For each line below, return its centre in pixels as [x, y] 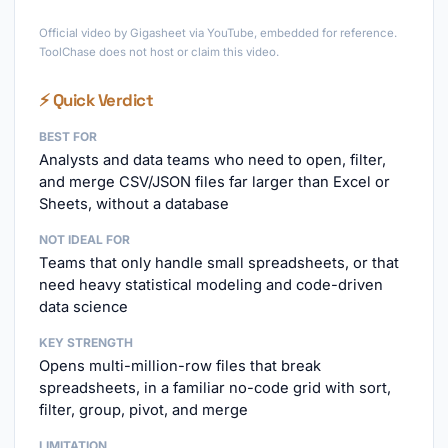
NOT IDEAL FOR [84, 239]
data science [83, 307]
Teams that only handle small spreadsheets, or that [219, 263]
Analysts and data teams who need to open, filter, [212, 160]
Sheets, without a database [134, 204]
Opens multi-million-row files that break [180, 366]
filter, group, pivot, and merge [143, 410]
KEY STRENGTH [86, 342]
